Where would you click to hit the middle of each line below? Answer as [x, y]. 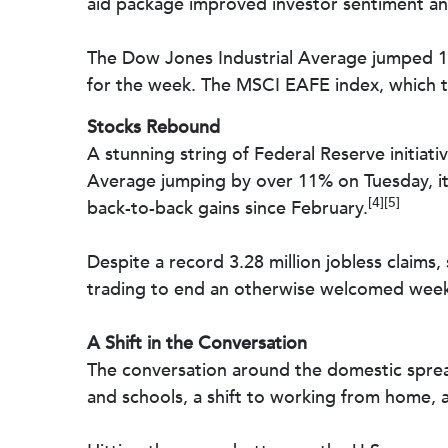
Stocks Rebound [153, 127]
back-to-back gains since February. [227, 208]
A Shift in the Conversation [197, 343]
